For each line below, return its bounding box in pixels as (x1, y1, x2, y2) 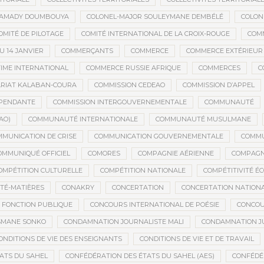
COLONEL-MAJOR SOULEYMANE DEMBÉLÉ (86, 12, 223, 21)
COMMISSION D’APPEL (183, 81, 255, 90)
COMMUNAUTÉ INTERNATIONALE (28, 115, 138, 124)
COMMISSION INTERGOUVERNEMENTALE (53, 98, 187, 107)
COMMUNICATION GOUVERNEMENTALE (94, 132, 223, 141)
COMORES (87, 149, 120, 158)
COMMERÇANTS (61, 47, 113, 55)
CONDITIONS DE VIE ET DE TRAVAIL (140, 235, 254, 243)
